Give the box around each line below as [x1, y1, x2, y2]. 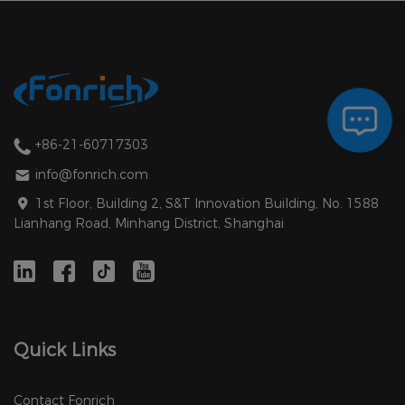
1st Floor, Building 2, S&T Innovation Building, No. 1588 [32, 195, 379, 212]
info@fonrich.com [35, 165, 148, 183]
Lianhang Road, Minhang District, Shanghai [14, 215, 284, 232]
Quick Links [14, 339, 116, 362]
